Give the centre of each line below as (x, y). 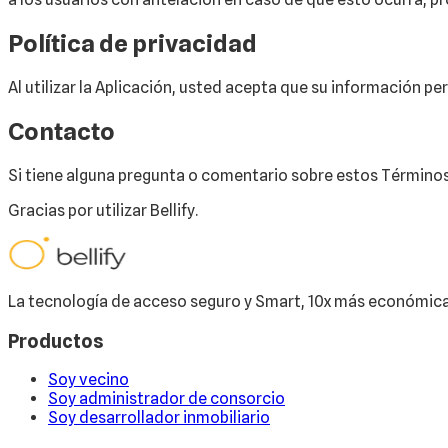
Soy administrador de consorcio (166, 399)
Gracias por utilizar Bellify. (103, 210)
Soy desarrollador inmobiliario (159, 418)
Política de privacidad (132, 44)
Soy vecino (88, 380)
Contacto (61, 131)
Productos (55, 340)
